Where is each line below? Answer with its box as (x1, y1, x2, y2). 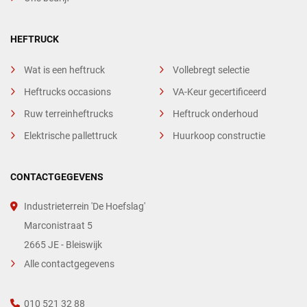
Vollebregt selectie (172, 64, 249, 76)
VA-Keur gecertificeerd (172, 86, 267, 98)
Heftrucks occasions (24, 86, 111, 98)
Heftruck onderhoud (172, 108, 258, 120)
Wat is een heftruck (24, 64, 105, 76)
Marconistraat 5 (24, 220, 93, 232)
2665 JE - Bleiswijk (24, 239, 102, 251)
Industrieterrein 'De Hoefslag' (24, 201, 145, 212)
